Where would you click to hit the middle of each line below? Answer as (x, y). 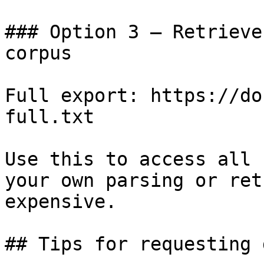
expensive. (61, 202)
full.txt (49, 117)
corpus (38, 53)
